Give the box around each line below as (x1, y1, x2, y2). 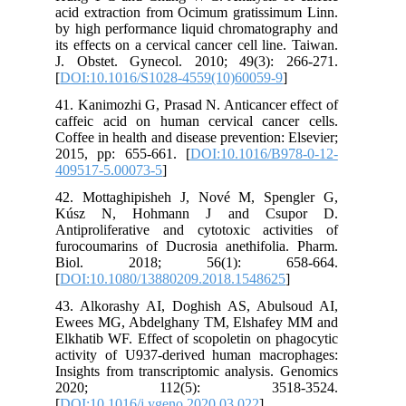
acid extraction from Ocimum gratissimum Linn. (77, 4, 360, 20)
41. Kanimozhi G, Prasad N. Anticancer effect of (77, 96, 360, 112)
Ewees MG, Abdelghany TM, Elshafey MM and (77, 314, 360, 330)
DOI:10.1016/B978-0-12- (211, 145, 360, 161)
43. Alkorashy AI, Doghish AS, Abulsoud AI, (77, 297, 360, 314)
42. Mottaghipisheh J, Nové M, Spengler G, (77, 188, 360, 205)
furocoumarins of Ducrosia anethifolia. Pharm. (77, 237, 360, 254)
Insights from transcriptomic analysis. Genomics (77, 362, 360, 379)
